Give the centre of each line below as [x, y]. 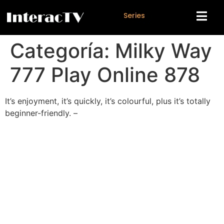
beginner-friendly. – [41, 113]
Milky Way [163, 51]
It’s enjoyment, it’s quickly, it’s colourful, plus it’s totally [108, 101]
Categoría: [62, 51]
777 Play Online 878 [105, 75]
